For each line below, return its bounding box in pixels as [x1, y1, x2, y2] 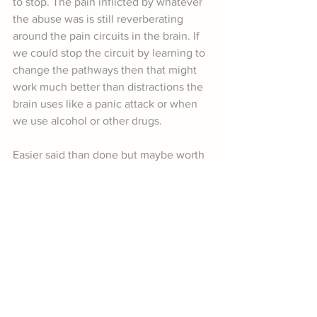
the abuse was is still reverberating [13, 13, 186, 25]
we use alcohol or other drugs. [13, 115, 162, 127]
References [13, 297, 69, 313]
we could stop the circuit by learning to [13, 47, 208, 59]
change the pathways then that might [13, 64, 200, 76]
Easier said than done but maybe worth [13, 149, 207, 161]
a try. [13, 166, 40, 178]
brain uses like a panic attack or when [13, 98, 200, 110]
